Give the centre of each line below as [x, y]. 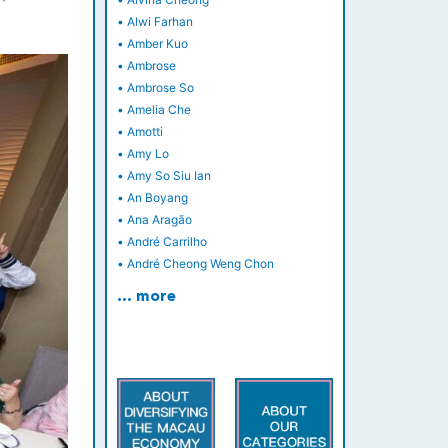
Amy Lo [147, 154]
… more [146, 298]
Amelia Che [158, 110]
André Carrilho [166, 242]
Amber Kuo [157, 44]
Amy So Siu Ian [168, 176]
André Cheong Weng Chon [200, 264]
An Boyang [157, 198]
